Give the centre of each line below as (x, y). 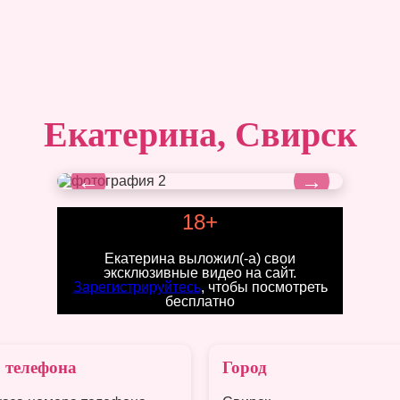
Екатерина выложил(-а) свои (200, 258)
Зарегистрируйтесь (137, 287)
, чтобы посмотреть (264, 287)
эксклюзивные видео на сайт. (200, 272)
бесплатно (200, 301)
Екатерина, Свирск (200, 134)
